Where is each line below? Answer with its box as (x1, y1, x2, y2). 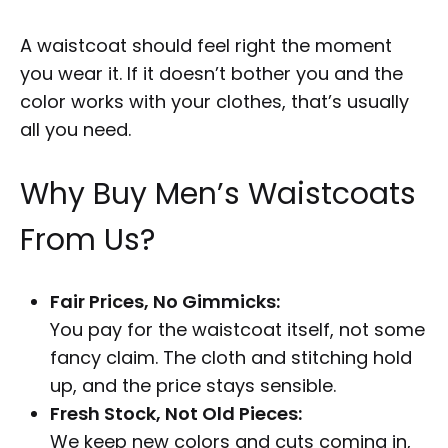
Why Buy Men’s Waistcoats (20, 173, 416, 216)
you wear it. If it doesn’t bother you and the (20, 61, 403, 87)
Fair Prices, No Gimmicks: (50, 289, 280, 315)
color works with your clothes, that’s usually (20, 89, 409, 115)
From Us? (20, 219, 155, 262)
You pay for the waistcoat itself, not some (50, 317, 425, 343)
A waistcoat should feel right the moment (20, 33, 392, 59)
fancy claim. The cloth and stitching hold (50, 345, 412, 371)
